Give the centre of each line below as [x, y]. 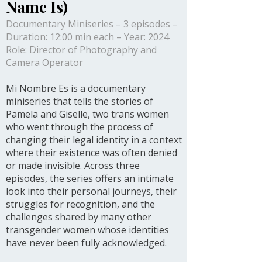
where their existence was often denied [92, 153]
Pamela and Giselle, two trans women [87, 114]
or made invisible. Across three [73, 166]
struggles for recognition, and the [80, 204]
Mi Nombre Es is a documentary [76, 88]
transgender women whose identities [87, 230]
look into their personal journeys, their [91, 191]
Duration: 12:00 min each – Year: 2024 [87, 37]
